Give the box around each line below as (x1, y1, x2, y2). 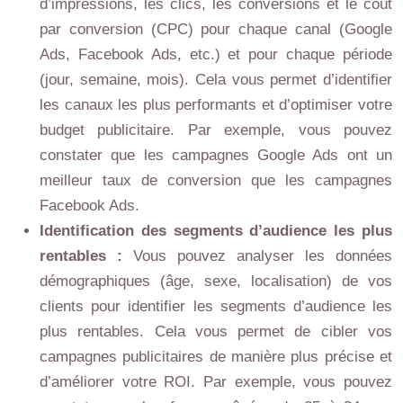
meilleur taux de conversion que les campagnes (40, 172, 392, 189)
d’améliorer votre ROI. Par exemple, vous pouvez (40, 373, 392, 390)
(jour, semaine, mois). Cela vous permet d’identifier (40, 71, 392, 88)
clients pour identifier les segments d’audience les (40, 298, 392, 315)
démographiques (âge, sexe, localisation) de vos (40, 273, 392, 290)
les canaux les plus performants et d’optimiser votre (40, 96, 392, 113)
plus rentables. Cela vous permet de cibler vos (40, 323, 392, 340)
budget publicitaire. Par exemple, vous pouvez (40, 121, 392, 139)
